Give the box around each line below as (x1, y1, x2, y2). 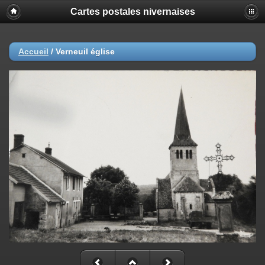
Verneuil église (56, 47, 115, 56)
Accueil (18, 47, 49, 56)
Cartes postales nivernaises (70, 7, 195, 17)
